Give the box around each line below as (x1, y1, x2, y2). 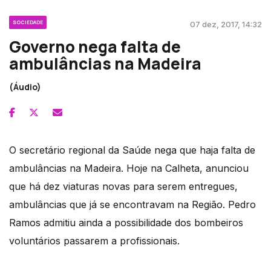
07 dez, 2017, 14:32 (190, 19, 262, 29)
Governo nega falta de (9, 35, 181, 57)
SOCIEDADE (13, 18, 43, 25)
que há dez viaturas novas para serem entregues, (9, 180, 238, 192)
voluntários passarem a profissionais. (9, 234, 180, 247)
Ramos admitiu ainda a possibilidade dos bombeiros (9, 216, 243, 229)
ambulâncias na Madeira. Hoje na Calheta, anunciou (9, 162, 249, 174)
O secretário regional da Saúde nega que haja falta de (9, 143, 255, 156)
